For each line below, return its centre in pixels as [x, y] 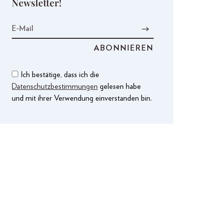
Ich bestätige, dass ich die [60, 75]
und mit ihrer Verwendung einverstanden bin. [82, 98]
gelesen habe [119, 87]
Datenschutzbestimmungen [55, 87]
